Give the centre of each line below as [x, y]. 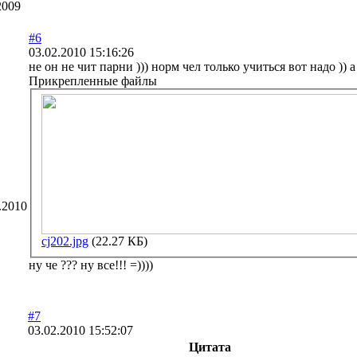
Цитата [210, 347]
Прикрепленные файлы [93, 80]
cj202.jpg [65, 241]
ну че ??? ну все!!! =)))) [91, 265]
